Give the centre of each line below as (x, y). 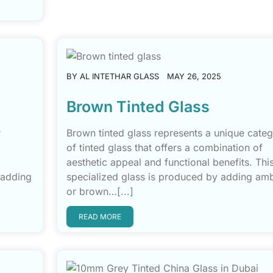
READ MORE (100, 217)
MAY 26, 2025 (194, 76)
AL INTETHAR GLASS (119, 76)
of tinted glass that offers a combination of (164, 147)
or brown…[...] (100, 191)
